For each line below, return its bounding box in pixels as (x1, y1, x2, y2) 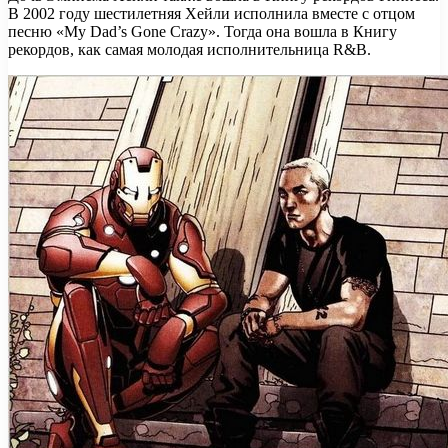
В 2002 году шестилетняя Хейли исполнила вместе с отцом (8, 4, 415, 22)
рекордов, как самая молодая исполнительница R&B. (8, 40, 371, 58)
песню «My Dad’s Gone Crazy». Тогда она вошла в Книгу (8, 22, 397, 40)
